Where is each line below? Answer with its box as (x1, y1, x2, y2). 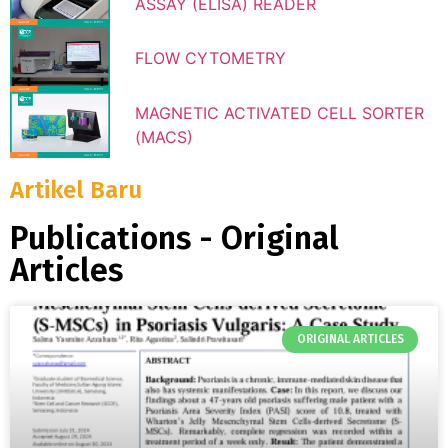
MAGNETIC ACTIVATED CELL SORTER (135, 102, 424, 123)
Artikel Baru (10, 176, 142, 205)
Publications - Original (10, 219, 339, 258)
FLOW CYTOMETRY (135, 48, 286, 69)
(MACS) (135, 126, 193, 147)
